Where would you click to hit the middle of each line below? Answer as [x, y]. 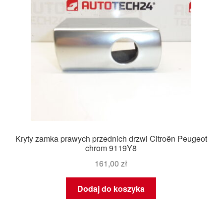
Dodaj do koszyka [111, 188]
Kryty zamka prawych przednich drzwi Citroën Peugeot [111, 139]
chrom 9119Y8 [111, 148]
